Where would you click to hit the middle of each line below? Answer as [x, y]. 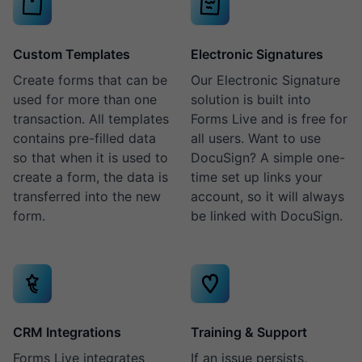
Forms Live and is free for [269, 119]
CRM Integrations [67, 332]
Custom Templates [72, 54]
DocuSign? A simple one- [268, 158]
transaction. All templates [91, 119]
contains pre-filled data [84, 138]
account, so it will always [267, 196]
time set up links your [257, 177]
